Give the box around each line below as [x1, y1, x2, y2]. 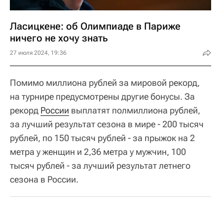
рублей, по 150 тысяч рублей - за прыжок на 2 [10, 133, 195, 143]
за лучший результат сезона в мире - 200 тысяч [10, 119, 204, 129]
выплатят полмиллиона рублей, [69, 105, 200, 115]
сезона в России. [10, 174, 78, 184]
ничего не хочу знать [10, 32, 108, 44]
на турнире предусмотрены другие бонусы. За [10, 91, 195, 102]
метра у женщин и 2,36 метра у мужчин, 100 [10, 147, 186, 157]
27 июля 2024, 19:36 [10, 49, 67, 56]
